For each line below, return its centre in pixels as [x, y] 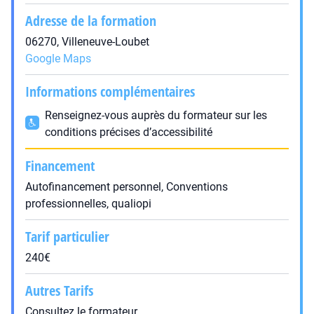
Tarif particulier [67, 237]
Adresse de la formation [91, 21]
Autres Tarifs [59, 291]
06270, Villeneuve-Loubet [87, 42]
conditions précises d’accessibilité [129, 132]
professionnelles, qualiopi [88, 204]
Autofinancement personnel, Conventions [127, 187]
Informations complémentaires [110, 91]
